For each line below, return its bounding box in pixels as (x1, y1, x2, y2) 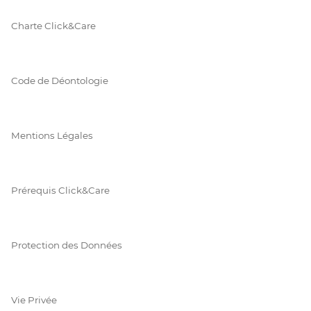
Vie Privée (11, 294, 57, 305)
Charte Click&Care (11, 19, 96, 31)
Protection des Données (11, 239, 122, 251)
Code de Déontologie (11, 74, 108, 86)
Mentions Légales (11, 129, 93, 141)
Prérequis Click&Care (11, 184, 110, 196)
